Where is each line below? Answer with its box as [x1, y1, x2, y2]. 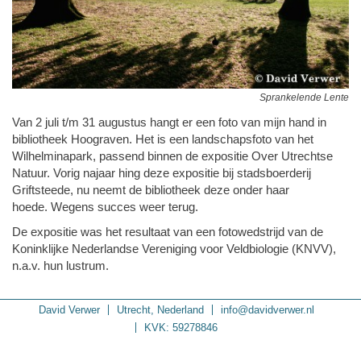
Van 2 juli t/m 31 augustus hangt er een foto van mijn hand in [12, 114, 326, 129]
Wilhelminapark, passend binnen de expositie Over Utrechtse [12, 148, 333, 163]
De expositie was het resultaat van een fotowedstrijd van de [12, 225, 323, 239]
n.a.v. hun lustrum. [12, 259, 109, 273]
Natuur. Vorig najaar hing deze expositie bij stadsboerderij [12, 165, 311, 180]
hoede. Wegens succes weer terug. [12, 199, 198, 214]
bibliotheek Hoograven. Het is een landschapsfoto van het [12, 131, 313, 146]
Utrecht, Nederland [117, 303, 204, 316]
